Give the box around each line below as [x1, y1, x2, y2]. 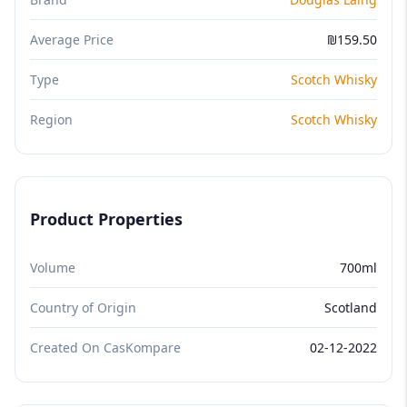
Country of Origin [30, 298, 136, 316]
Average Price [30, 30, 114, 48]
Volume [30, 258, 75, 276]
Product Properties [30, 207, 183, 230]
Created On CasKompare [30, 338, 181, 356]
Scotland [324, 298, 377, 316]
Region [30, 110, 73, 128]
